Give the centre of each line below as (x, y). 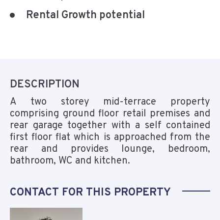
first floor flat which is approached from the (110, 138)
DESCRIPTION (45, 85)
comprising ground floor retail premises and (110, 114)
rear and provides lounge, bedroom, (110, 150)
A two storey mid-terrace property (110, 102)
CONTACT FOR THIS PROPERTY (90, 193)
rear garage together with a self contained (110, 126)
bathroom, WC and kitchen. (70, 161)
